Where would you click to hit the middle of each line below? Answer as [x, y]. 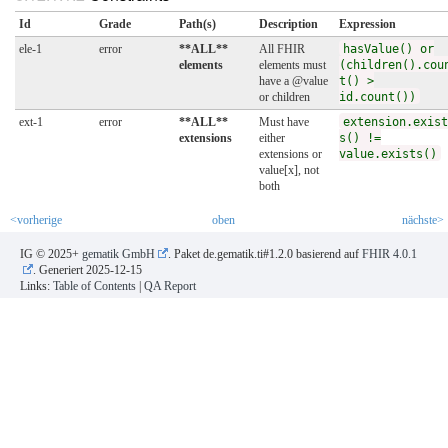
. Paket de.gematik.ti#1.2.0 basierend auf [265, 254]
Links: [36, 286]
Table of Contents [94, 286]
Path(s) [197, 24]
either [272, 138]
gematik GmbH [118, 254]
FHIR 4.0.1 [389, 254]
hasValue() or [388, 49]
